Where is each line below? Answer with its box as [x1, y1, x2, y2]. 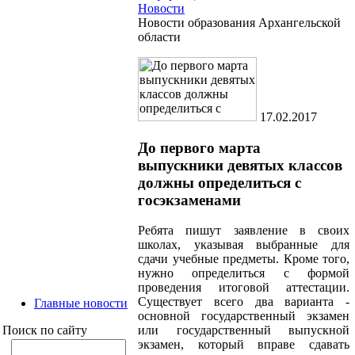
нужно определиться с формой [138, 266, 349, 281]
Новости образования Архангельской [138, 15, 341, 29]
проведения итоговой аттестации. [138, 281, 349, 295]
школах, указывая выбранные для [138, 238, 349, 252]
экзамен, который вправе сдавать [138, 338, 349, 352]
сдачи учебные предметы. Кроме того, [138, 252, 349, 266]
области [138, 29, 181, 44]
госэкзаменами [138, 191, 241, 208]
